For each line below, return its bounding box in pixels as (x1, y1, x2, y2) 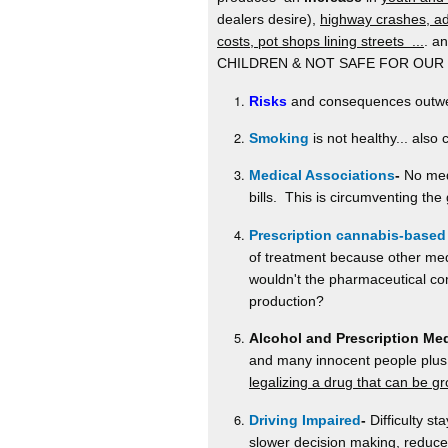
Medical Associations (249, 167, 396, 184)
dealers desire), (217, 11, 320, 28)
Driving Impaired (249, 411, 362, 428)
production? (249, 292, 325, 309)
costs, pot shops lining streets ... (217, 33, 424, 50)
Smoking (249, 129, 310, 146)
